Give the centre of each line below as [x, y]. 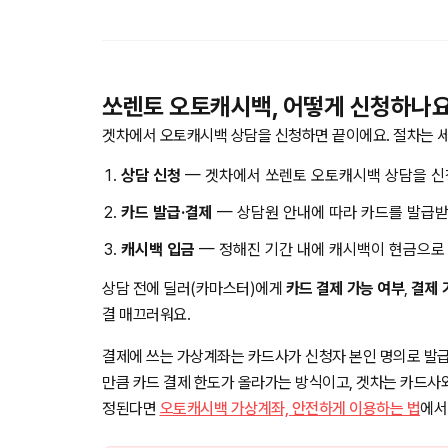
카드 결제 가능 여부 [344, 289]
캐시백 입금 [157, 250]
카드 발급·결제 [166, 213]
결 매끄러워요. [146, 315]
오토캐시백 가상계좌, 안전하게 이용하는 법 [289, 409]
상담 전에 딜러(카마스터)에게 [194, 289]
